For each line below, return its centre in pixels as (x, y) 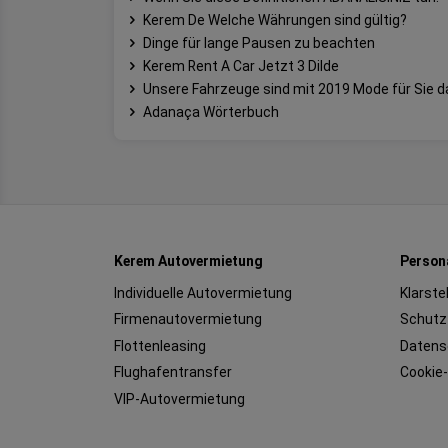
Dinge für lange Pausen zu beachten (259, 42)
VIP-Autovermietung (179, 398)
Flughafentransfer (173, 372)
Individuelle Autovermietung (203, 292)
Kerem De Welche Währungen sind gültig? (275, 19)
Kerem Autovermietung (188, 260)
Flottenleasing (160, 345)
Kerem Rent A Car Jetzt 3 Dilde (241, 65)
